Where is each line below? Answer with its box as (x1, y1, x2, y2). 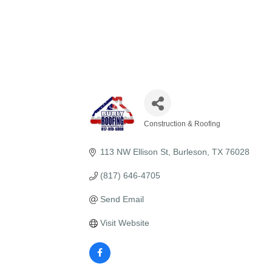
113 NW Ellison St (100, 147, 168, 157)
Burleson (172, 147, 207, 157)
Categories (143, 127, 198, 143)
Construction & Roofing (144, 120, 220, 129)
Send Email (100, 194, 144, 205)
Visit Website (100, 218, 149, 228)
